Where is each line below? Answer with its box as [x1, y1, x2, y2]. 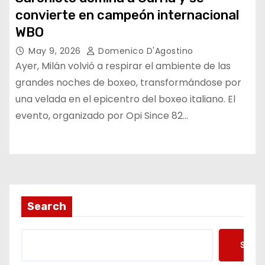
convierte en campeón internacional [15, 7, 239, 23]
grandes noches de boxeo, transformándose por [15, 75, 241, 89]
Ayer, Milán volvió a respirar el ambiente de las [15, 59, 231, 73]
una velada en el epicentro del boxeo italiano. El [15, 92, 235, 106]
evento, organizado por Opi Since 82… [15, 108, 188, 122]
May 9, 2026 [28, 44, 83, 57]
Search [27, 199, 66, 213]
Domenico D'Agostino [95, 44, 193, 57]
